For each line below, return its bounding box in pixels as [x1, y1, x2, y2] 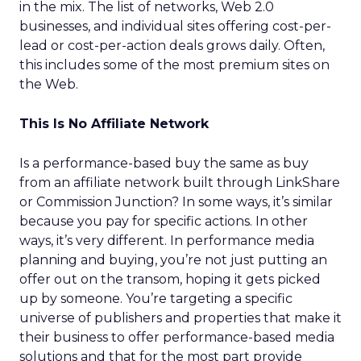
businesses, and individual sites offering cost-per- [19, 19, 331, 34]
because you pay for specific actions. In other [19, 214, 308, 229]
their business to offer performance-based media [19, 330, 334, 345]
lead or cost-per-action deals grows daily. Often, [19, 38, 325, 53]
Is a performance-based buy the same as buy [19, 156, 309, 171]
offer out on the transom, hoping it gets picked [19, 272, 321, 287]
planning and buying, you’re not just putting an [19, 252, 327, 268]
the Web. [19, 77, 78, 92]
